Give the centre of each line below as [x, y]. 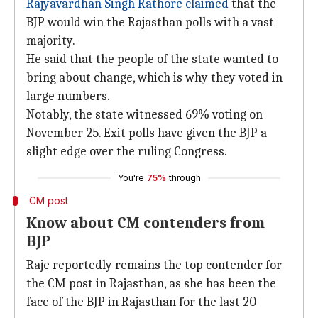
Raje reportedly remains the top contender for [154, 265]
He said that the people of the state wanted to [152, 59]
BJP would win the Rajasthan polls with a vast [150, 22]
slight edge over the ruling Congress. [127, 152]
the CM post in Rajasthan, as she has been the [151, 284]
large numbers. [68, 96]
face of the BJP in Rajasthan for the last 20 [141, 302]
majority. [51, 41]
